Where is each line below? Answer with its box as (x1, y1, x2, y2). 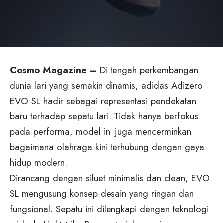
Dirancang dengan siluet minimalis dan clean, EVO (10, 171, 210, 185)
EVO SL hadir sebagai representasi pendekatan (10, 94, 196, 108)
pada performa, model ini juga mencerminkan (10, 125, 191, 139)
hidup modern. (10, 156, 67, 170)
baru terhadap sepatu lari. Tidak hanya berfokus (10, 110, 198, 123)
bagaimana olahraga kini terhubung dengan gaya (10, 140, 204, 154)
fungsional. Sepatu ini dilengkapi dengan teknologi (10, 202, 209, 216)
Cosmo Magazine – (10, 63, 97, 77)
